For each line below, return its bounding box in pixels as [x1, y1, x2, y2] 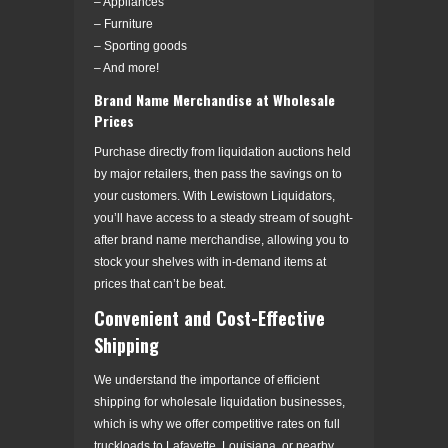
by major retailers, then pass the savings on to [94, 166, 342, 181]
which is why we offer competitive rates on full [94, 416, 340, 431]
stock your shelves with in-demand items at [94, 254, 326, 269]
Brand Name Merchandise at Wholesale [94, 88, 335, 110]
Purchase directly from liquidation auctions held [94, 144, 351, 159]
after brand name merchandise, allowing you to [94, 232, 349, 247]
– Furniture [94, 16, 153, 31]
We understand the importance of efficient [94, 372, 319, 387]
